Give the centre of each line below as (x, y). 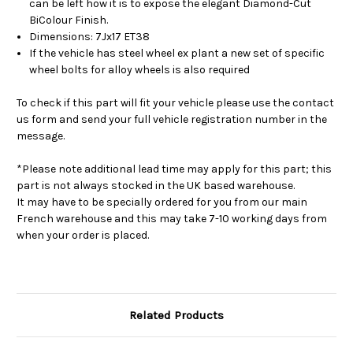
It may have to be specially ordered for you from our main (162, 202)
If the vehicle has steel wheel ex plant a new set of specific (177, 53)
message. (41, 136)
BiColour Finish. (69, 20)
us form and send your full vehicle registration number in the (172, 119)
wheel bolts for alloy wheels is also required (140, 69)
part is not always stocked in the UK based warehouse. (156, 185)
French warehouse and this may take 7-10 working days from (172, 218)
